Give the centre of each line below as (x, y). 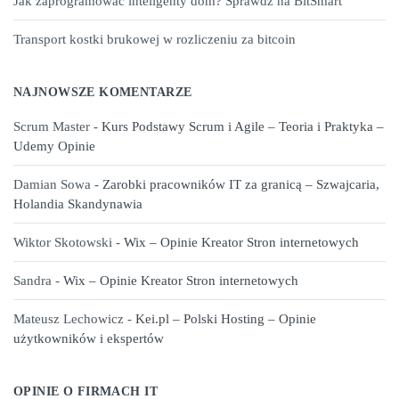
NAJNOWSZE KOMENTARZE (103, 92)
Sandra (33, 280)
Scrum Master (52, 126)
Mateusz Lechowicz (69, 318)
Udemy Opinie (54, 146)
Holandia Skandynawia (78, 204)
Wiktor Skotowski (63, 242)
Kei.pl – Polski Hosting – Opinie (226, 318)
